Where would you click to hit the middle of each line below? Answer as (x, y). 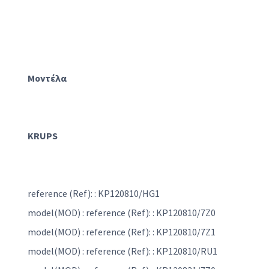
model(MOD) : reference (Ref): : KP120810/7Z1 (122, 232)
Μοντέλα (47, 78)
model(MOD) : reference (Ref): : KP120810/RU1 (122, 251)
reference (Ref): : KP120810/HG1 (94, 194)
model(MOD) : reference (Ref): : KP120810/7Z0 (122, 213)
